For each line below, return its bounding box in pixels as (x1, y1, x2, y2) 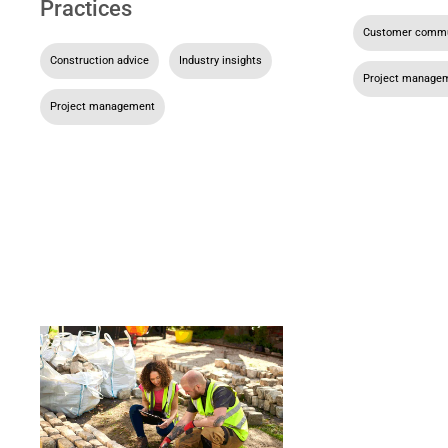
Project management (50, 99, 155, 113)
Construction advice (50, 53, 149, 67)
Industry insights (179, 53, 262, 67)
